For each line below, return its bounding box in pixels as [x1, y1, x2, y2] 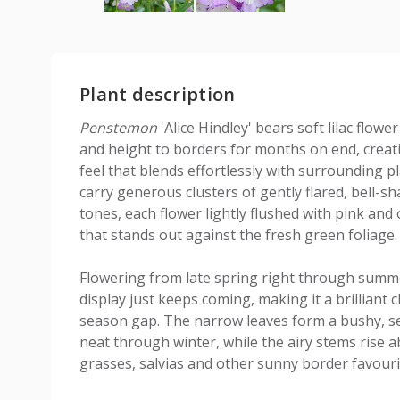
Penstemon [79, 117, 157, 137]
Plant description [79, 82, 236, 107]
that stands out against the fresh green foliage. [79, 224, 397, 245]
